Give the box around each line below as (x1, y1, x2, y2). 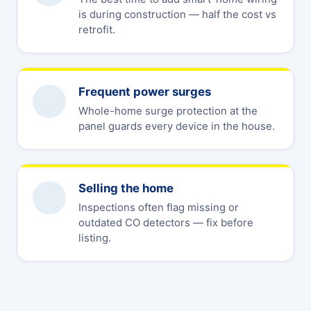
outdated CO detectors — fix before (78, 216, 253, 229)
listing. (78, 231, 111, 244)
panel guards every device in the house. (78, 119, 275, 133)
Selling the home (78, 180, 174, 195)
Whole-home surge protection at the (78, 104, 258, 117)
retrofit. (78, 23, 115, 36)
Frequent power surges (78, 84, 211, 99)
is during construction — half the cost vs (78, 8, 276, 21)
